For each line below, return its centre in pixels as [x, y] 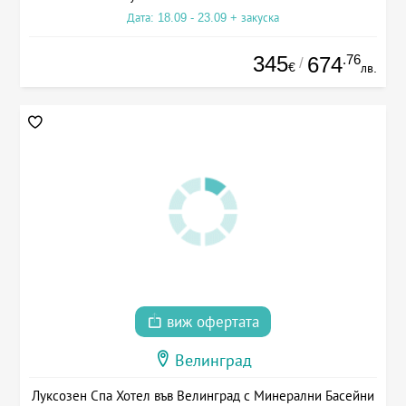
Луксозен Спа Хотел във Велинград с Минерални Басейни [203, 396]
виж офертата [211, 323]
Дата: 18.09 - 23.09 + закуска [203, 17]
